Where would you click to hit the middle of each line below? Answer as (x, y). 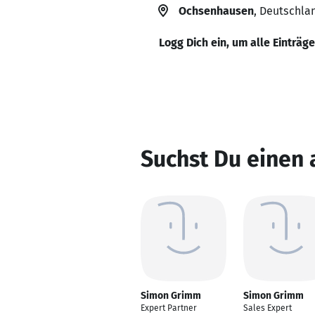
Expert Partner (169, 308)
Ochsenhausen (216, 11)
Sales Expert (268, 308)
